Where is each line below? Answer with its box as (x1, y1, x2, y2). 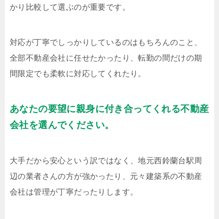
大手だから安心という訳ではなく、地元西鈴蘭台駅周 (10, 156, 202, 165)
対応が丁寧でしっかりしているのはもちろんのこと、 (10, 38, 202, 46)
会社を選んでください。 (10, 119, 114, 130)
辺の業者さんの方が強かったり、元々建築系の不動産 (10, 172, 202, 180)
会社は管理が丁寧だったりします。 (10, 187, 138, 196)
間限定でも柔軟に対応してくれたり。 (10, 69, 146, 78)
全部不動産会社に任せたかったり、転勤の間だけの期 (10, 53, 202, 62)
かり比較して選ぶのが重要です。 (10, 2, 130, 11)
